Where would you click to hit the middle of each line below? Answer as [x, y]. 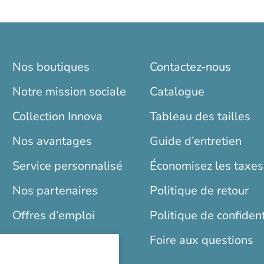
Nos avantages [52, 141]
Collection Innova [57, 117]
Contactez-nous [190, 67]
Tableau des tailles [200, 117]
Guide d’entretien [196, 141]
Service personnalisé [67, 166]
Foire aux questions [202, 240]
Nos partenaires [55, 191]
